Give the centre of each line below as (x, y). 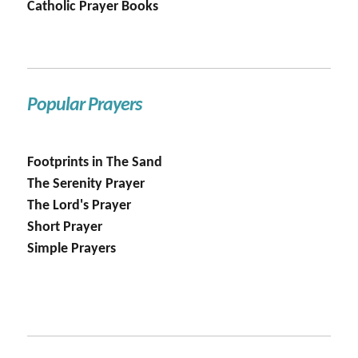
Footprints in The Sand (95, 163)
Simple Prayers (72, 249)
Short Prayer (65, 228)
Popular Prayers (85, 106)
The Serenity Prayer (86, 185)
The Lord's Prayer (80, 206)
